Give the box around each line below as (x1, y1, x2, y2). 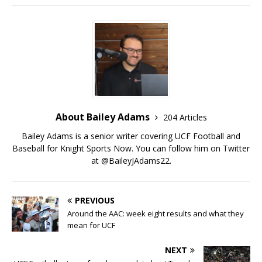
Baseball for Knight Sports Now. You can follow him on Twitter (12, 143, 250, 154)
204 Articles (163, 112, 207, 123)
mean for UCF (67, 220, 115, 231)
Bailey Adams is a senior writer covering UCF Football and (22, 130, 240, 142)
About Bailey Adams (55, 111, 152, 124)
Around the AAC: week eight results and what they (67, 208, 244, 219)
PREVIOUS (75, 195, 115, 206)
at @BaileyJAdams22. (91, 155, 171, 167)
